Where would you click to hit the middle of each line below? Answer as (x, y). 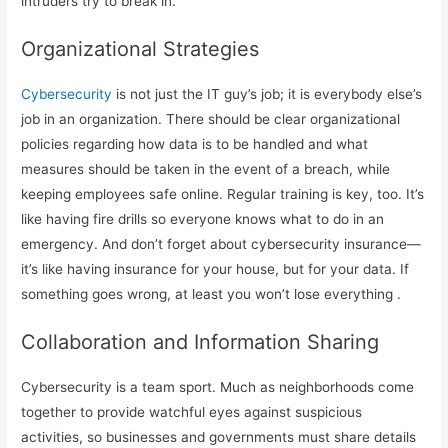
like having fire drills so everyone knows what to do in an (203, 219)
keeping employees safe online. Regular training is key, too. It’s (223, 194)
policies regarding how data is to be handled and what (195, 144)
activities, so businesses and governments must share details (219, 437)
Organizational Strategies (140, 49)
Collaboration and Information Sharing (200, 342)
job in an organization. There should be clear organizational (211, 119)
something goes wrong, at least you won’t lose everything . (211, 294)
